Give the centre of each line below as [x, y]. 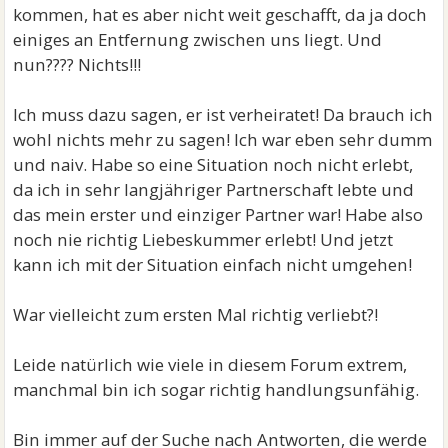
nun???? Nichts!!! [77, 64]
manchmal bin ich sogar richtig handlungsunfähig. [216, 389]
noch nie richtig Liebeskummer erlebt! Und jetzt [203, 239]
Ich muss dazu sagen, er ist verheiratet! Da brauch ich [223, 114]
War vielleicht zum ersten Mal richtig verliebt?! [196, 314]
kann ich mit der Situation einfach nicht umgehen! [213, 264]
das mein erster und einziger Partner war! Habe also [218, 214]
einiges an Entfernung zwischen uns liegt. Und [198, 39]
